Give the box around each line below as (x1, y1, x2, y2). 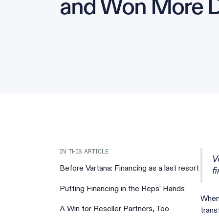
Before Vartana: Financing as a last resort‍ (60, 163, 199, 173)
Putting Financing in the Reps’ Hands (60, 183, 185, 194)
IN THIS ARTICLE (60, 149, 109, 155)
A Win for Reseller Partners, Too (60, 204, 169, 214)
